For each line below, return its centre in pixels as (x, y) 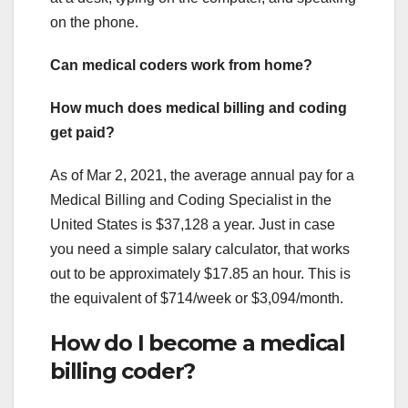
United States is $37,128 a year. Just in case (193, 224)
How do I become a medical (198, 342)
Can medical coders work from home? (181, 65)
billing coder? (123, 371)
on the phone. (94, 22)
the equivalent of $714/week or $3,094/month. (197, 298)
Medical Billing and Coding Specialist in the (191, 199)
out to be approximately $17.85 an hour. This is (200, 273)
